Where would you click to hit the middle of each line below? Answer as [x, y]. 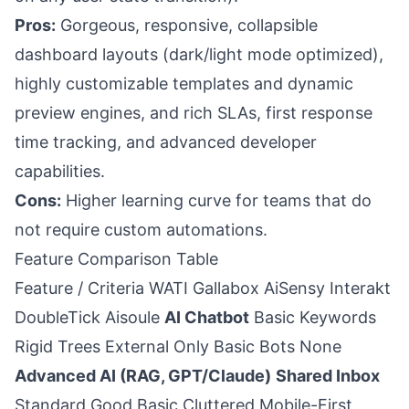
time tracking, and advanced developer [166, 142]
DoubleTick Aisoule [89, 317]
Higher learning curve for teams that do [216, 200]
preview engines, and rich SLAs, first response [194, 113]
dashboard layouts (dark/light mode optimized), [199, 54]
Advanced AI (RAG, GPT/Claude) [143, 376]
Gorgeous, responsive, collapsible [187, 25]
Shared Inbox [328, 376]
